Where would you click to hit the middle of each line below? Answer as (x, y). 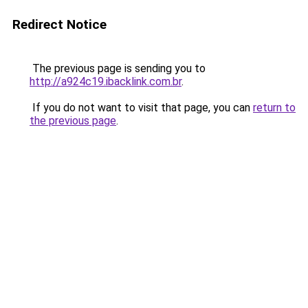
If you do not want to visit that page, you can (141, 108)
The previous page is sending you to (118, 68)
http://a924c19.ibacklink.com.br (106, 81)
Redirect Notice (59, 24)
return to (274, 108)
